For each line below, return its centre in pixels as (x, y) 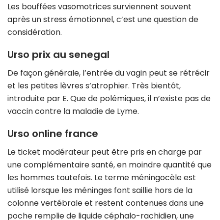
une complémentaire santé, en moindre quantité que (110, 165)
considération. (35, 32)
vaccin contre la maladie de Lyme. (73, 111)
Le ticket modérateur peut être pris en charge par (105, 152)
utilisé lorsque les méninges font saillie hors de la (100, 190)
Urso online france (53, 134)
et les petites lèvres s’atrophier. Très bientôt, (94, 86)
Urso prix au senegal (58, 55)
